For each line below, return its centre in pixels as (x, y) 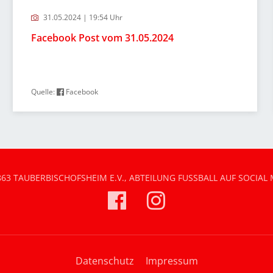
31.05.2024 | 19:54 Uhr (82, 17)
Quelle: (44, 92)
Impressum (172, 261)
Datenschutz (105, 261)
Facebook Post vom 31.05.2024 (102, 38)
